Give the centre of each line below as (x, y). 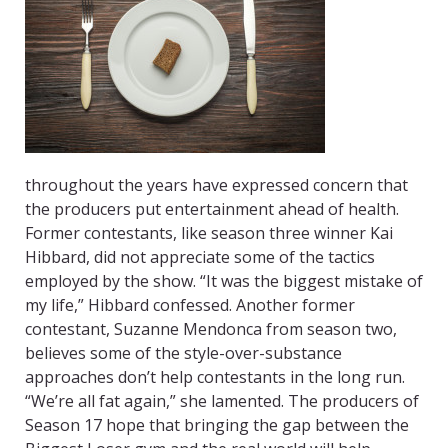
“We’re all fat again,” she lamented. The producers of (222, 401)
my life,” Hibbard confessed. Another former (190, 305)
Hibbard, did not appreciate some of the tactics (200, 257)
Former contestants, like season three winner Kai (209, 233)
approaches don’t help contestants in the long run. (215, 377)
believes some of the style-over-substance (183, 353)
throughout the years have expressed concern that (216, 185)
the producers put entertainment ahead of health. (212, 209)
